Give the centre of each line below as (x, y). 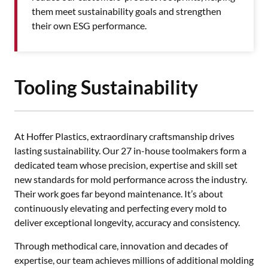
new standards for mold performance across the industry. (131, 179)
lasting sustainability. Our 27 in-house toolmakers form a (130, 150)
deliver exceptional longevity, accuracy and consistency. (127, 222)
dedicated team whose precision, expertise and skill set (126, 165)
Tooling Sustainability (106, 87)
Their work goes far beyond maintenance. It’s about (119, 194)
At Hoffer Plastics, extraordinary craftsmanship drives (124, 136)
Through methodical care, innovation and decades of (121, 246)
